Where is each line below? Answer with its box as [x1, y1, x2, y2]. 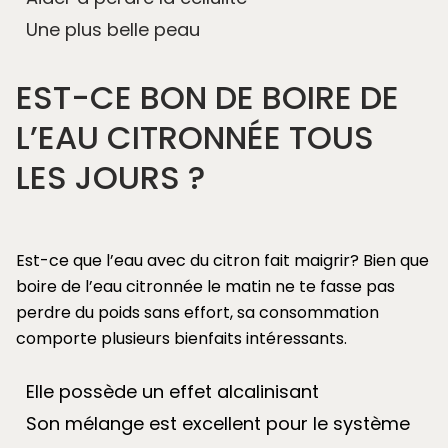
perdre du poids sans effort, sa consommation [16, 300, 379, 324]
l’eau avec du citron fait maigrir [102, 248, 350, 272]
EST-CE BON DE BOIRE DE [16, 74, 399, 120]
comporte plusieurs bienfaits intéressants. [16, 326, 347, 350]
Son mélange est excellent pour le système [26, 410, 410, 436]
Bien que [363, 248, 429, 272]
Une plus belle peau [26, 16, 200, 42]
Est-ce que [16, 248, 102, 272]
